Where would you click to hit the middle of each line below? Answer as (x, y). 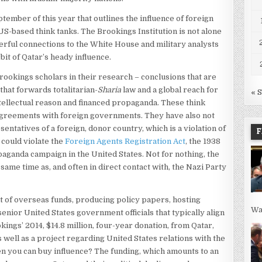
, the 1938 (203, 141)
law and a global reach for (170, 90)
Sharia (110, 90)
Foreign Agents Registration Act (125, 141)
